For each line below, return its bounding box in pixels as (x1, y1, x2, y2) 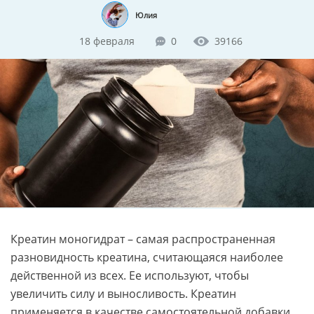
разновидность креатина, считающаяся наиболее (11, 249, 283, 265)
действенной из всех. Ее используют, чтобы (11, 267, 249, 283)
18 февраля (78, 34, 135, 48)
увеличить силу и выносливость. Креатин (11, 285, 236, 301)
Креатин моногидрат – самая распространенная (11, 231, 275, 247)
